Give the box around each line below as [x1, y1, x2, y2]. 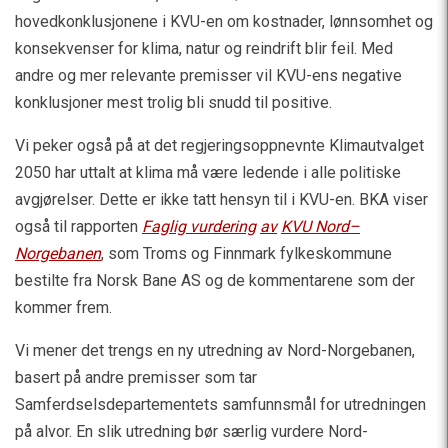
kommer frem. [15, 298, 112, 318]
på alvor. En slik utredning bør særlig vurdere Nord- [15, 422, 368, 442]
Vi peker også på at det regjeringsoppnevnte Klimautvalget [15, 136, 424, 156]
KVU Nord [281, 217, 349, 237]
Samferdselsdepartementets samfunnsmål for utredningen [15, 395, 426, 415]
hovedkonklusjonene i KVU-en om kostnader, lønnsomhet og [15, 12, 433, 32]
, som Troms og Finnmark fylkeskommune [101, 244, 392, 264]
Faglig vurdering [142, 217, 256, 237]
